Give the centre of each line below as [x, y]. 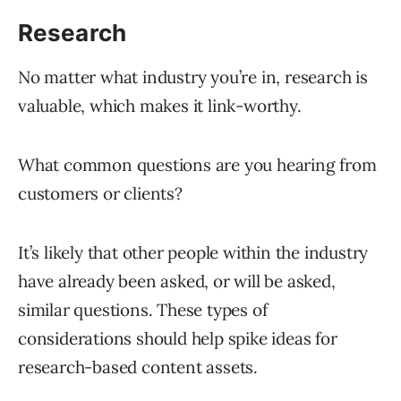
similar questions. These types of [143, 309]
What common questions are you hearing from [197, 164]
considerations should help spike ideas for [178, 338]
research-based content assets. [138, 367]
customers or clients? [100, 193]
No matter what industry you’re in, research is [193, 77]
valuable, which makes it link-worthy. [160, 105]
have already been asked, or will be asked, [177, 281]
